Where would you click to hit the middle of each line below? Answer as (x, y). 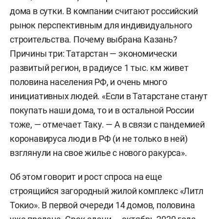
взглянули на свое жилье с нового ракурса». (99, 153)
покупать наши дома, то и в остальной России (102, 110)
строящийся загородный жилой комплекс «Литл (107, 191)
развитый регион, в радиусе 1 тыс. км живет (99, 68)
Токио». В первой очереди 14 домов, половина (102, 205)
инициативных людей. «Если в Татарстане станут (109, 96)
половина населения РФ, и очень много (88, 82)
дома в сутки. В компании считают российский (104, 11)
